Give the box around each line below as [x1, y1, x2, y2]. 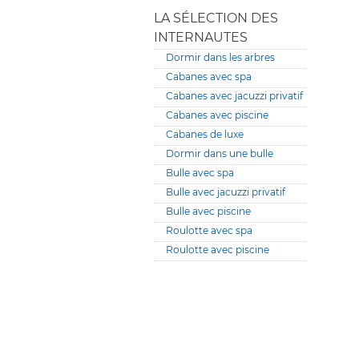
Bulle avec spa [166, 167, 234, 179]
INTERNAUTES [154, 30, 248, 45]
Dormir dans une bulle [166, 147, 273, 159]
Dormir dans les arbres [166, 51, 275, 63]
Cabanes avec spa [166, 71, 252, 83]
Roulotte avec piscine [166, 244, 269, 256]
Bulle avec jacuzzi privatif [166, 186, 285, 198]
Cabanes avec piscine [166, 109, 268, 121]
